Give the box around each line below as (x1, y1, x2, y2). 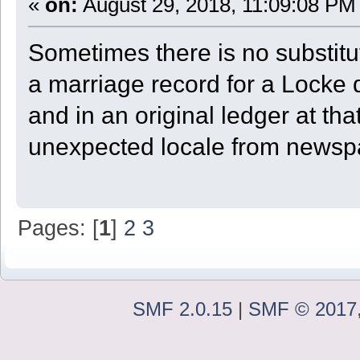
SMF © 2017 (248, 297, 357, 320)
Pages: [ (18, 215, 100, 240)
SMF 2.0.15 (133, 297, 232, 320)
